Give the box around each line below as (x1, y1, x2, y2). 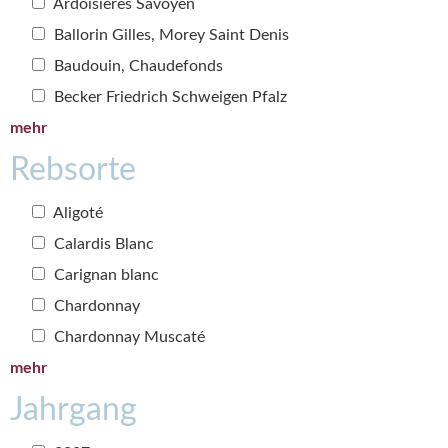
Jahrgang (10, 394, 137, 427)
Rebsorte (10, 154, 136, 187)
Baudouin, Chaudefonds (50, 58, 223, 75)
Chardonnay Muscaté (50, 329, 205, 346)
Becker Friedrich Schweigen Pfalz (50, 89, 287, 106)
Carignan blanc (50, 267, 159, 284)
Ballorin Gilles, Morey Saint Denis (50, 27, 289, 44)
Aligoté (50, 205, 103, 222)
